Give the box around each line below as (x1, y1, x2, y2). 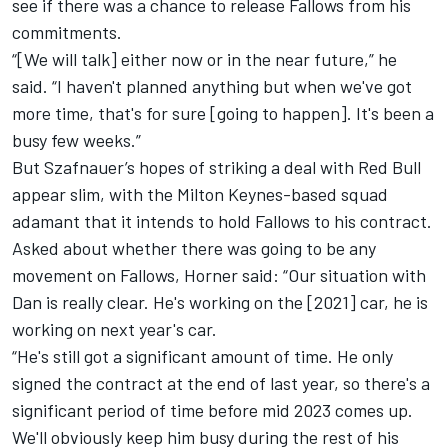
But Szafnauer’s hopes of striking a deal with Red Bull (12, 155, 421, 178)
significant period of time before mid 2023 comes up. (12, 398, 413, 421)
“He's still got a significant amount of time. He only (12, 344, 393, 367)
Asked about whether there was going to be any (12, 236, 376, 259)
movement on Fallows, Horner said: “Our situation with (12, 263, 426, 286)
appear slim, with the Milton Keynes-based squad (12, 182, 388, 205)
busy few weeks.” (12, 128, 141, 151)
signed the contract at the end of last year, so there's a (12, 371, 430, 394)
